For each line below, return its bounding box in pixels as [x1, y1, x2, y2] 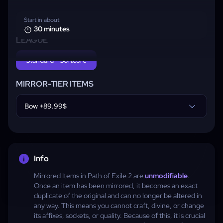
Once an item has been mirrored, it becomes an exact [34, 181, 198, 190]
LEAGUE [16, 35, 48, 45]
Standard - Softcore [26, 56, 87, 65]
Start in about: [24, 16, 61, 24]
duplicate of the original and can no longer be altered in [34, 191, 202, 200]
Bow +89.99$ [24, 102, 67, 111]
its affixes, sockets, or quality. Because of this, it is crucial [34, 211, 205, 220]
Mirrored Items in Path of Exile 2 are [34, 171, 145, 180]
